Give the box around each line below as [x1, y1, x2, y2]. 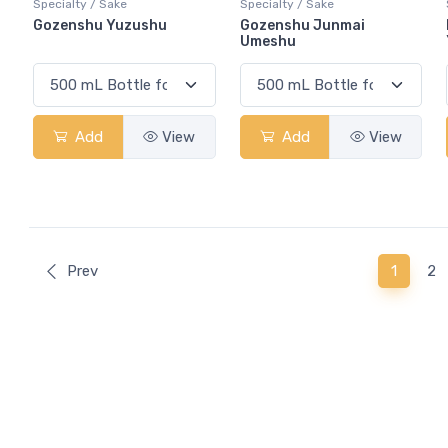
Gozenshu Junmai [239, 16, 365, 34]
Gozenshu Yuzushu [33, 16, 167, 34]
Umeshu [239, 32, 296, 50]
